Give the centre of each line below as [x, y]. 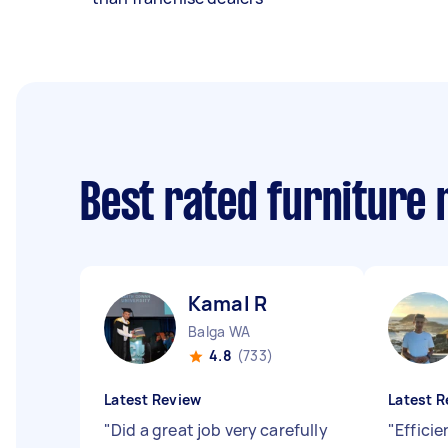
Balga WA [219, 331]
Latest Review [153, 399]
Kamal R [228, 303]
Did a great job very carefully [219, 430]
